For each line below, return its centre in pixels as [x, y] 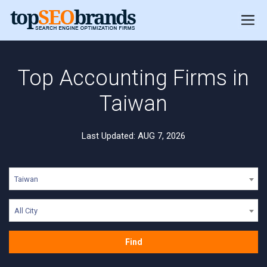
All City [26, 211]
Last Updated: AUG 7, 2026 [133, 136]
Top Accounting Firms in [133, 78]
